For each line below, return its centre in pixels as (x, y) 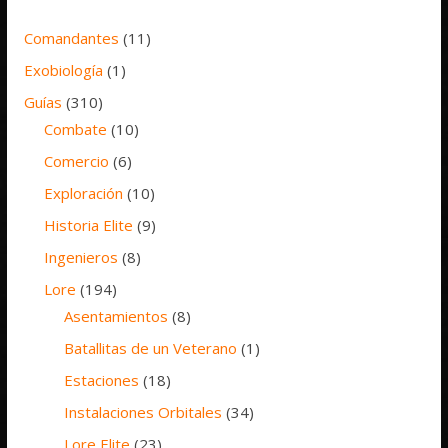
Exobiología (64, 69)
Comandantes (72, 37)
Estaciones (102, 379)
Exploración (84, 192)
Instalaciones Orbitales (143, 411)
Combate (76, 128)
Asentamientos (116, 315)
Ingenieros (81, 256)
